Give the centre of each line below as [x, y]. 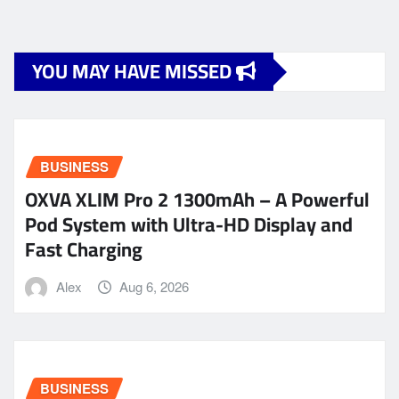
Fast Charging [84, 249]
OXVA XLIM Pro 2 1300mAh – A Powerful [197, 199]
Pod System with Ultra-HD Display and [189, 224]
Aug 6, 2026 [155, 286]
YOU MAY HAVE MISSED [134, 72]
